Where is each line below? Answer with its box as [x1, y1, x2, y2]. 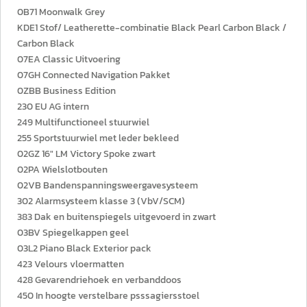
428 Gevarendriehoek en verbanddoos [17, 273, 182, 287]
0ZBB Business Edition [17, 84, 116, 98]
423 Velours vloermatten [17, 257, 124, 271]
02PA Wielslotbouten [17, 162, 108, 177]
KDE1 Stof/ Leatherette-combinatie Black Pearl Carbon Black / [17, 21, 286, 35]
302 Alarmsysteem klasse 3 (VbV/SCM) [17, 194, 185, 208]
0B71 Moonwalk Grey [17, 5, 105, 19]
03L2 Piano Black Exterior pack [17, 241, 151, 256]
